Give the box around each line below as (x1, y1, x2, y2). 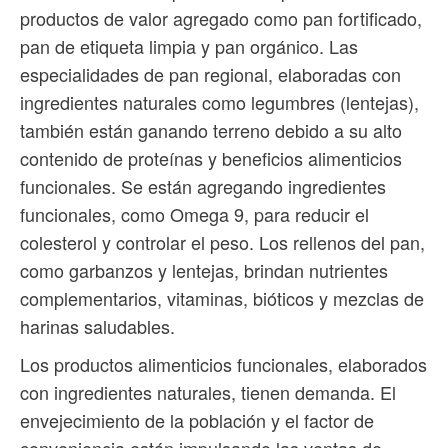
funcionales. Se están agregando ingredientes (20, 173, 386, 200)
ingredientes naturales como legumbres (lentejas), (20, 89, 419, 116)
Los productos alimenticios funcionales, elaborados (20, 351, 427, 378)
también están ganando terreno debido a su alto (20, 117, 402, 144)
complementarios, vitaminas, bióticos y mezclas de (20, 285, 424, 312)
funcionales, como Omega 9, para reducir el (20, 201, 369, 228)
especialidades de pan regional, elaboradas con (20, 61, 401, 88)
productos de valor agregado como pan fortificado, (20, 5, 422, 32)
